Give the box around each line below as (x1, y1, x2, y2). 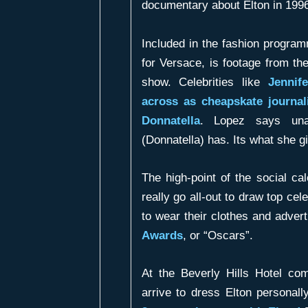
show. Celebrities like (141, 75, 268, 89)
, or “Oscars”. (182, 228, 253, 242)
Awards (141, 228, 183, 242)
